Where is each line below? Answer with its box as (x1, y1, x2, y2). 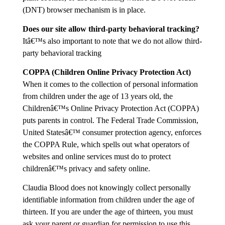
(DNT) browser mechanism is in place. (22, 6, 146, 14)
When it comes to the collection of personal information (22, 80, 198, 88)
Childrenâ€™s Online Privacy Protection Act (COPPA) (22, 104, 199, 113)
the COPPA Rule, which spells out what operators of (22, 140, 189, 149)
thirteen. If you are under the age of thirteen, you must (22, 207, 193, 216)
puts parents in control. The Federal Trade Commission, (22, 116, 198, 125)
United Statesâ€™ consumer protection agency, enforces (22, 128, 201, 137)
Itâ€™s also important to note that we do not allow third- (22, 37, 202, 45)
